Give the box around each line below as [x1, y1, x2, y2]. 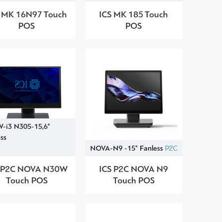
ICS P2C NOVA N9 [99, 163, 168, 174]
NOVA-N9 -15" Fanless [90, 143, 163, 153]
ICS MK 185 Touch [99, 8, 168, 20]
